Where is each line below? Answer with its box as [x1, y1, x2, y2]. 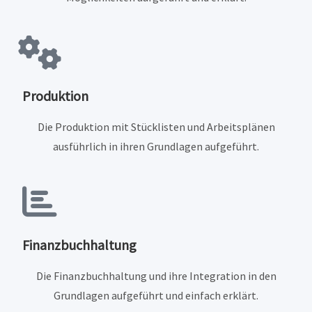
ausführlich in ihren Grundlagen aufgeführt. [53, 139, 259, 154]
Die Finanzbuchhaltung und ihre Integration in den [36, 269, 276, 283]
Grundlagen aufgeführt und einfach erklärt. [54, 288, 258, 303]
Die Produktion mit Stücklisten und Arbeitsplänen [37, 120, 275, 134]
